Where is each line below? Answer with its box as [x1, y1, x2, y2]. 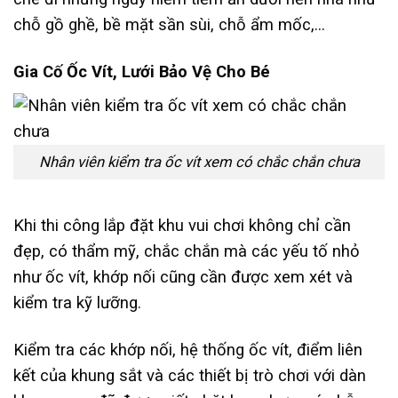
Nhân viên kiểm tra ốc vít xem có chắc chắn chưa [38, 153, 360, 171]
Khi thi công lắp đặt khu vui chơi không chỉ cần [13, 215, 351, 235]
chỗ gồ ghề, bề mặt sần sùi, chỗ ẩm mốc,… [13, 14, 325, 35]
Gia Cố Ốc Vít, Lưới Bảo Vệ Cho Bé [13, 61, 270, 82]
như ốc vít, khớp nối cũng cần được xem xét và [13, 267, 353, 287]
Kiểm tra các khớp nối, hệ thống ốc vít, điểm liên [13, 339, 362, 360]
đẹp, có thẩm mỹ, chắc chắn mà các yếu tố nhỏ [13, 241, 360, 261]
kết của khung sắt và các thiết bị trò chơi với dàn [13, 365, 366, 386]
